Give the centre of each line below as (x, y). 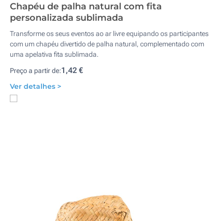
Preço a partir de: (36, 71)
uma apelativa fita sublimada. (54, 54)
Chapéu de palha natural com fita (86, 6)
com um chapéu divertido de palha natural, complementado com (107, 44)
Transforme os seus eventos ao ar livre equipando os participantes (109, 34)
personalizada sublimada (67, 18)
